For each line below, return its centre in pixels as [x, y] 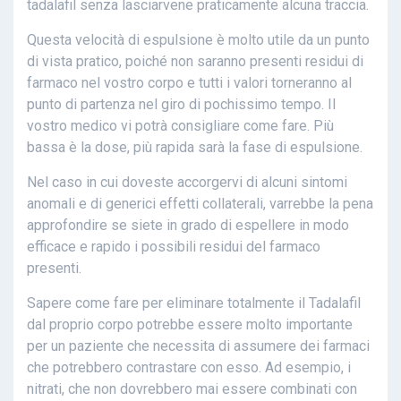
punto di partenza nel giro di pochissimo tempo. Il [181, 105]
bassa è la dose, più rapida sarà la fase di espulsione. [195, 148]
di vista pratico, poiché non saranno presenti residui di [195, 62]
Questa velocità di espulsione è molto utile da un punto [198, 40]
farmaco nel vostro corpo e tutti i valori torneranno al [189, 83]
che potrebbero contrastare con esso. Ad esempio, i [189, 368]
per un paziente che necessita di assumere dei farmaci [198, 346]
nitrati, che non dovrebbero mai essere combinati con [192, 389]
